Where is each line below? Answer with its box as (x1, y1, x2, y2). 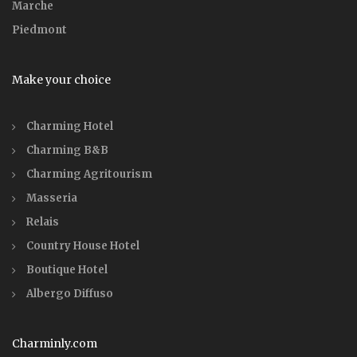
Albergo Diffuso (26, 286, 113, 300)
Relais (26, 214, 59, 229)
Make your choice (12, 72, 111, 87)
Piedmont (12, 22, 67, 37)
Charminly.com (12, 335, 97, 351)
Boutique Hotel (26, 262, 108, 277)
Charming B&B (26, 143, 108, 157)
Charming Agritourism (26, 167, 152, 181)
